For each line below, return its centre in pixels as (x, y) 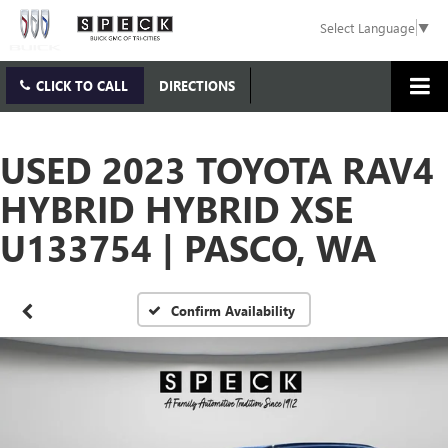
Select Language (367, 28)
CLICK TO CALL (82, 86)
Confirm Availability (233, 311)
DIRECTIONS (197, 86)
